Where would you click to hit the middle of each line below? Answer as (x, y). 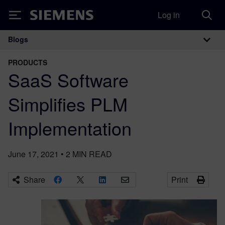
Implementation (70, 128)
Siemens (47, 17)
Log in (169, 15)
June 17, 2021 (33, 154)
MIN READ (92, 154)
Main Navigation (70, 50)
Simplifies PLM (68, 104)
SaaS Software (68, 80)
